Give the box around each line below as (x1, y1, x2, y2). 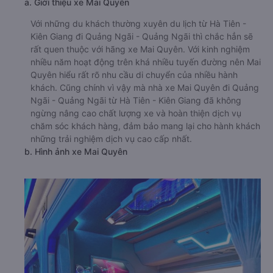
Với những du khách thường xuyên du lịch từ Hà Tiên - (30, 18, 246, 29)
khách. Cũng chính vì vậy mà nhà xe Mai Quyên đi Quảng (30, 82, 259, 93)
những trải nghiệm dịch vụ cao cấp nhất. (30, 133, 192, 144)
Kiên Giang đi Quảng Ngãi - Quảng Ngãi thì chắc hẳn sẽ (30, 30, 253, 41)
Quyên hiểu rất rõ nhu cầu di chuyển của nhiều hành (30, 69, 238, 80)
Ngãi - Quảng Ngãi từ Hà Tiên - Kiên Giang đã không (30, 94, 241, 105)
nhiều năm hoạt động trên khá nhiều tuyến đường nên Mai (30, 56, 261, 67)
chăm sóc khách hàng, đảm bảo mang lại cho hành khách (30, 120, 260, 131)
